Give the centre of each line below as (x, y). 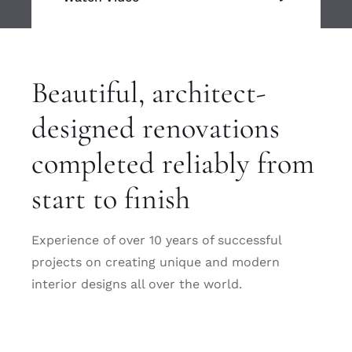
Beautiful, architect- (148, 93)
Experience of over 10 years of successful (156, 240)
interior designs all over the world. (136, 284)
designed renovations (155, 128)
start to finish (110, 199)
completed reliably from (172, 164)
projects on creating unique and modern (155, 262)
